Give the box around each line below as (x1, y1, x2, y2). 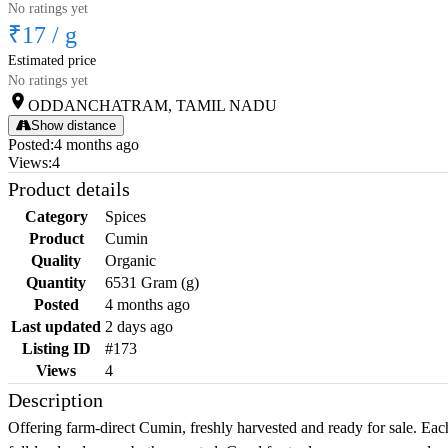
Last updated (11, 318, 101, 336)
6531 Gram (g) (105, 274, 199, 292)
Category (24, 208, 88, 226)
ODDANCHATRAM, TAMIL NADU (28, 97, 277, 115)
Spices (105, 208, 146, 226)
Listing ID (21, 340, 91, 358)
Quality (31, 252, 81, 270)
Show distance (31, 118, 116, 134)
